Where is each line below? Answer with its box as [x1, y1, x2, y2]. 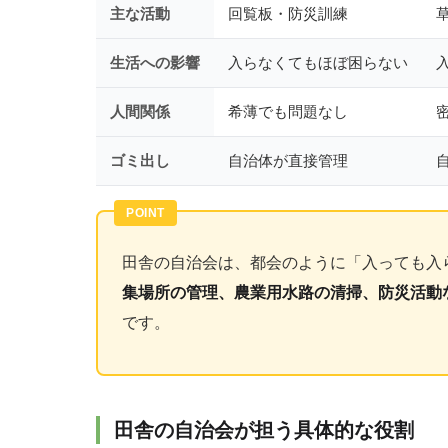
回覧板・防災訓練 [228, 5, 348, 23]
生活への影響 [110, 54, 200, 72]
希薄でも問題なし [228, 103, 348, 121]
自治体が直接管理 [228, 152, 348, 170]
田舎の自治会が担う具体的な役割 [114, 419, 414, 442]
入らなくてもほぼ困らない [228, 54, 408, 72]
